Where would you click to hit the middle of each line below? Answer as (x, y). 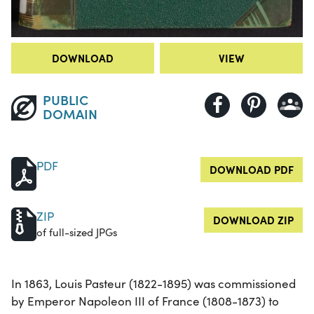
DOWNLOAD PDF (252, 169)
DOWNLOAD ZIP (253, 219)
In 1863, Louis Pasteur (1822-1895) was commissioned (153, 283)
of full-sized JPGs (77, 232)
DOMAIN (70, 113)
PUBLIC (65, 99)
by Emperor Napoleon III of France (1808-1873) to (145, 301)
